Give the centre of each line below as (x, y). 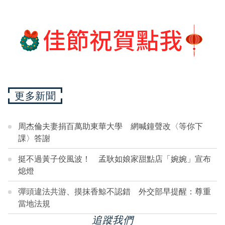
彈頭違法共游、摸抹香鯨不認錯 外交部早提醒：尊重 (115, 192)
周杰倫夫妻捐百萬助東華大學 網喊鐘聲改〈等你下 (110, 126)
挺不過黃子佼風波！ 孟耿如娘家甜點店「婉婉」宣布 (115, 159)
